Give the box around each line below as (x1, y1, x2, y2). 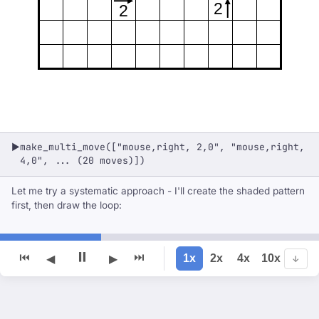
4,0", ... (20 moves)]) (20, 155, 145, 167)
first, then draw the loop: (11, 199, 122, 211)
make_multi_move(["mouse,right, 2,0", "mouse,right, (20, 141, 305, 153)
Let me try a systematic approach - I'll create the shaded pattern (11, 185, 305, 197)
